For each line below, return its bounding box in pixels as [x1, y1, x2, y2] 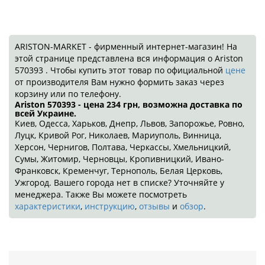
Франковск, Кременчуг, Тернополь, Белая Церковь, [15, 165, 222, 176]
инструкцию [85, 201, 135, 212]
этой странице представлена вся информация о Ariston [15, 53, 243, 64]
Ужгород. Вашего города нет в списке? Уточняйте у [15, 177, 224, 188]
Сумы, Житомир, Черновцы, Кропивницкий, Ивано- [15, 153, 224, 164]
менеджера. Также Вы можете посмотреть [15, 189, 187, 200]
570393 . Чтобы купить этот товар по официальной [15, 64, 225, 76]
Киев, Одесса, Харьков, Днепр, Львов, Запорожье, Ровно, [15, 118, 244, 129]
